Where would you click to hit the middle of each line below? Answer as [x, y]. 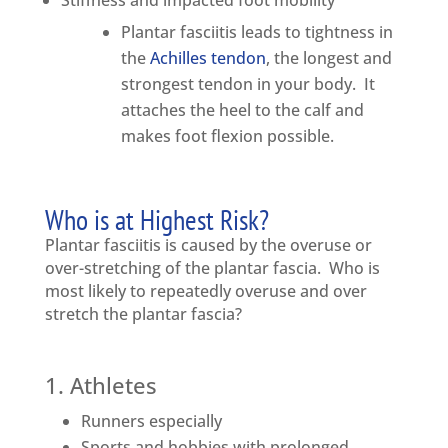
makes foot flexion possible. [227, 136]
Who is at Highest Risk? [156, 220]
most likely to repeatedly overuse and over [205, 291]
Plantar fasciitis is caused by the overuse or [208, 245]
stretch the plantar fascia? [143, 314]
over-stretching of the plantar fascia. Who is [212, 268]
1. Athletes [100, 385]
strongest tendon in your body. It [247, 84]
